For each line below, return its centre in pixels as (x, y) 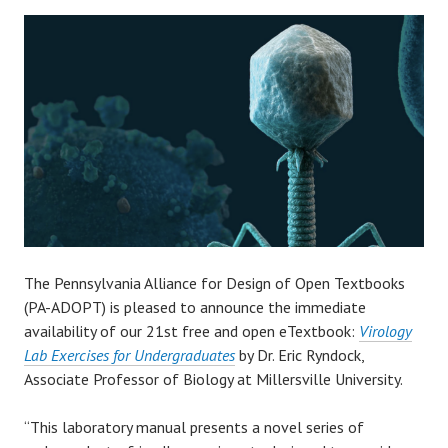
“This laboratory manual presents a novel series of (194, 427)
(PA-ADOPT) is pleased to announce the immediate (195, 307)
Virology (385, 331)
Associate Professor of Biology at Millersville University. (213, 379)
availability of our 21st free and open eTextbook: (191, 331)
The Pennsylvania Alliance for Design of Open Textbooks (214, 283)
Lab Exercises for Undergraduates (129, 355)
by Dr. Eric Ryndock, (299, 355)
